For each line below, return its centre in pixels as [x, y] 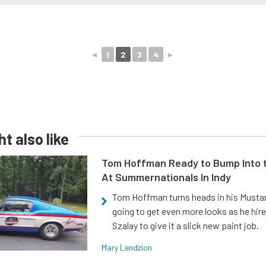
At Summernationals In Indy [167, 177]
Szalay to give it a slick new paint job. [186, 226]
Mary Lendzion [127, 248]
